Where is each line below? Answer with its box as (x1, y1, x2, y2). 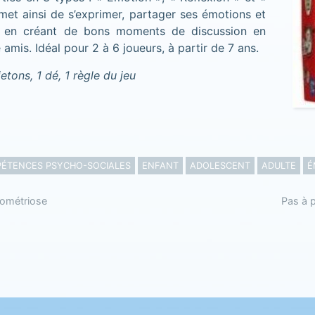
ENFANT (141, 160, 179, 171)
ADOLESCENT (189, 160, 250, 171)
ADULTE (261, 160, 296, 171)
